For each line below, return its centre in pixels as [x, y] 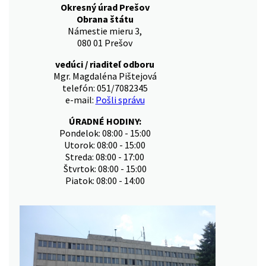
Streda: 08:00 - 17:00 [105, 157]
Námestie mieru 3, [105, 31]
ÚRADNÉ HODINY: [105, 121]
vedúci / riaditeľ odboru [105, 64]
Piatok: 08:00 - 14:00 [105, 181]
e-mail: [80, 100]
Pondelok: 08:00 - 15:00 [105, 133]
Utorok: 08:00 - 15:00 [105, 145]
